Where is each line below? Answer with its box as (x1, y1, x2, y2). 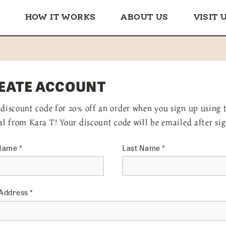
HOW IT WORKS (25, 13, 96, 22)
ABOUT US (121, 13, 168, 22)
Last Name (122, 142, 162, 153)
